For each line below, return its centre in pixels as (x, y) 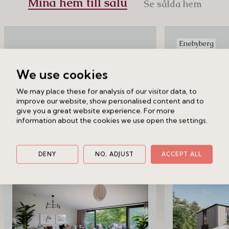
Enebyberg (196, 44)
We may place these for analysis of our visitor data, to (107, 91)
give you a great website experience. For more (96, 110)
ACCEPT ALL (181, 154)
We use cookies (62, 74)
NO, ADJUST (114, 154)
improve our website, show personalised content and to (110, 101)
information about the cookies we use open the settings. (112, 120)
